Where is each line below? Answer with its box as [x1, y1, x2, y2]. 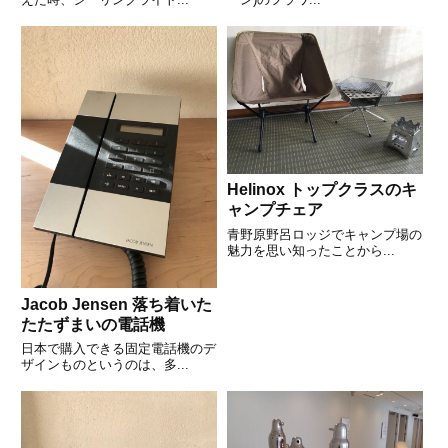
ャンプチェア [226, 201, 323, 219]
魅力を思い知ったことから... [226, 242, 395, 258]
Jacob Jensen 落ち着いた [21, 295, 132, 313]
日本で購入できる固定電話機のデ [21, 341, 216, 357]
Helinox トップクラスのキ [226, 181, 289, 199]
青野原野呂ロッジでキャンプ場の [226, 226, 422, 242]
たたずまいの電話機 [21, 315, 165, 333]
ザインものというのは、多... [21, 357, 189, 373]
